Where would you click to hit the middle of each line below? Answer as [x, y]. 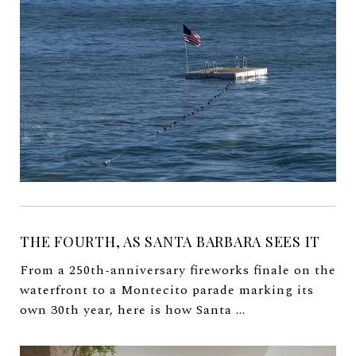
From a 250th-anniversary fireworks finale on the [178, 271]
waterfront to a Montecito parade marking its [167, 290]
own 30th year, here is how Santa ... [133, 310]
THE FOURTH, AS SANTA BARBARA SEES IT [170, 242]
